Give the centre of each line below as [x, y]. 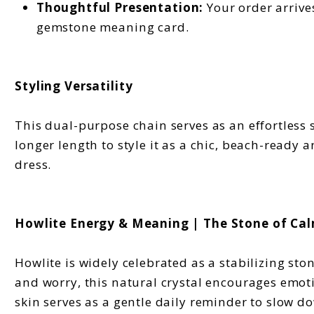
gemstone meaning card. [112, 27]
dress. [33, 164]
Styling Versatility [74, 86]
